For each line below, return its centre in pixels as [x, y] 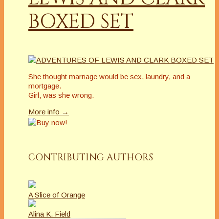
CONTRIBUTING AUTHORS [91, 157]
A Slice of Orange [57, 195]
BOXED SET [81, 22]
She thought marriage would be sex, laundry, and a [109, 76]
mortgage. [45, 86]
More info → [49, 111]
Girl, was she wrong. [61, 95]
